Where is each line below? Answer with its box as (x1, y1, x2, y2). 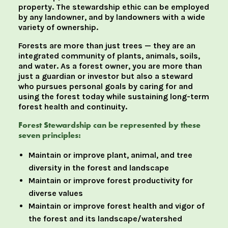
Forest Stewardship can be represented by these (18, 120, 201, 131)
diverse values (28, 188, 83, 198)
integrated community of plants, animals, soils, (18, 51, 200, 61)
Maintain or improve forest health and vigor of (28, 201, 205, 211)
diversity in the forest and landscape (28, 163, 169, 173)
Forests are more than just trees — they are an (18, 41, 195, 51)
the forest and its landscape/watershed (28, 214, 182, 224)
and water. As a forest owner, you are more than (18, 61, 202, 71)
